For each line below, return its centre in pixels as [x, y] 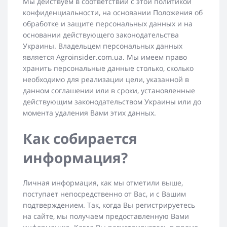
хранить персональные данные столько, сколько [108, 68]
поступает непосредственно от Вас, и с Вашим [104, 194]
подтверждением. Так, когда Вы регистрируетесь [109, 205]
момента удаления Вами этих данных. [89, 113]
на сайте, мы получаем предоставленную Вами [106, 216]
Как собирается [80, 139]
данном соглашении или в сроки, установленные [109, 91]
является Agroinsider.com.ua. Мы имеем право [105, 57]
